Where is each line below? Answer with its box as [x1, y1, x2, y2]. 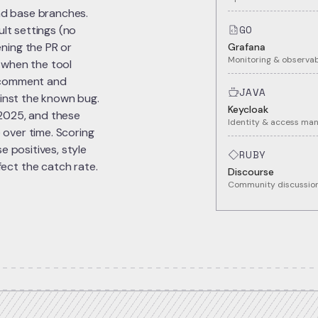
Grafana [227, 40, 265, 53]
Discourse [227, 165, 274, 178]
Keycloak [227, 103, 268, 116]
